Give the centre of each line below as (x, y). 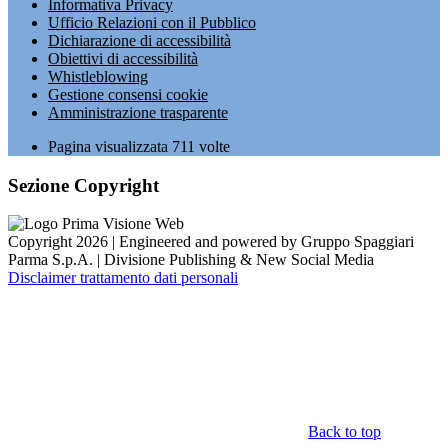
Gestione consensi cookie (128, 94)
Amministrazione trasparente (138, 112)
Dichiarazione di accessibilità (139, 40)
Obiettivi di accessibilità (123, 58)
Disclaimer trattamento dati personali (123, 278)
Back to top (344, 432)
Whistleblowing (98, 76)
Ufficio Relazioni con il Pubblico (152, 22)
